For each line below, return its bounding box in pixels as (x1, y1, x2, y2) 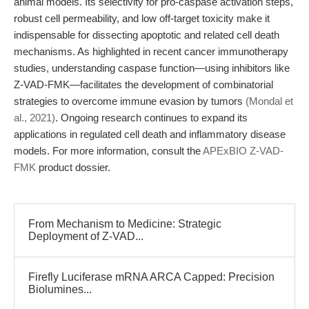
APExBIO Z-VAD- (203, 145, 283, 157)
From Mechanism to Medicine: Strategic (28, 218, 221, 230)
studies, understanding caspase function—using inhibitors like (14, 62, 290, 74)
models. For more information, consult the (14, 145, 203, 157)
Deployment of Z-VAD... (28, 230, 143, 242)
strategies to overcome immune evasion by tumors (14, 95, 246, 107)
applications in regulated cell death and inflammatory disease (14, 128, 286, 140)
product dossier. (36, 161, 110, 173)
